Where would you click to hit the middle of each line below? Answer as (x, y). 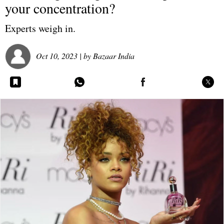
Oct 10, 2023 (57, 55)
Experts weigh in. (40, 28)
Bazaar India (114, 55)
